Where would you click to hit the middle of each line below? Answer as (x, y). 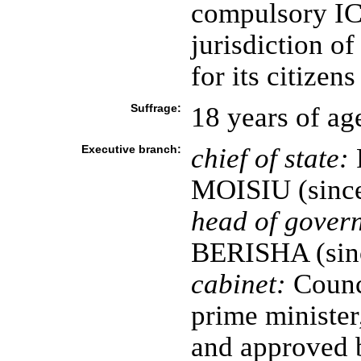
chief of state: (270, 158)
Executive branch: (131, 149)
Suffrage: (156, 108)
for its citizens (273, 76)
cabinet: (238, 284)
